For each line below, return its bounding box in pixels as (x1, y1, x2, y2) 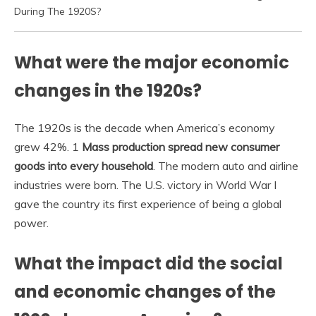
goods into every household (14, 159, 153, 174)
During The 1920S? (14, 4, 101, 18)
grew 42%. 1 (14, 140, 82, 154)
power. (14, 216, 49, 231)
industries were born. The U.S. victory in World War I (14, 178, 276, 193)
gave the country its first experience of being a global (14, 197, 281, 212)
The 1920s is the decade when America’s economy (14, 121, 275, 135)
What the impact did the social (14, 252, 283, 276)
